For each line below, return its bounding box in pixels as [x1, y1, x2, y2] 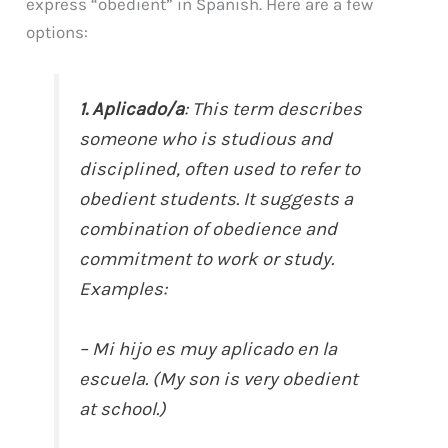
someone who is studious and [79, 128, 333, 151]
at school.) [79, 398, 167, 421]
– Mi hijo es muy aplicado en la [79, 338, 338, 361]
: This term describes [184, 98, 363, 121]
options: [26, 22, 89, 43]
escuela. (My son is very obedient [79, 368, 359, 391]
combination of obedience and [79, 218, 338, 241]
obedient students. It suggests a [79, 188, 354, 211]
